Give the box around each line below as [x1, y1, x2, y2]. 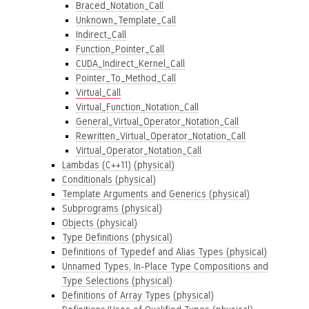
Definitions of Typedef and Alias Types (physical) [62, 246, 267, 257]
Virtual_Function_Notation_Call [76, 101, 199, 112]
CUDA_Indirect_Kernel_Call [76, 58, 185, 69]
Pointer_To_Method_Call [76, 72, 176, 83]
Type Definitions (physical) [62, 232, 172, 243]
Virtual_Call [76, 87, 121, 98]
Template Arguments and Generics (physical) [62, 188, 250, 199]
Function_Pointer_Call [76, 43, 164, 54]
